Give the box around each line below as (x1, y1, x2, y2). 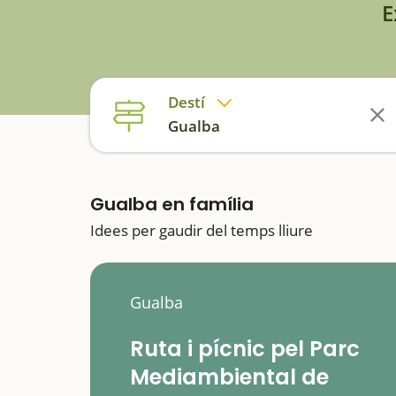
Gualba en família (90, 192, 254, 217)
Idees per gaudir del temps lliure (90, 220, 313, 240)
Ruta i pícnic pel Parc (130, 333, 360, 363)
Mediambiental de (130, 362, 329, 392)
